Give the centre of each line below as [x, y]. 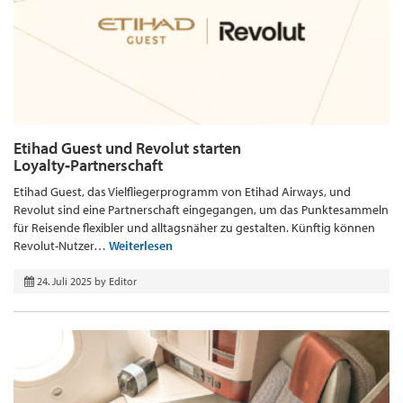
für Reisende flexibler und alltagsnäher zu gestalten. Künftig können [194, 228]
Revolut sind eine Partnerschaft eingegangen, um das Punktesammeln [201, 210]
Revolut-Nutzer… [61, 246]
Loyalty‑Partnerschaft [88, 166]
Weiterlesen [141, 246]
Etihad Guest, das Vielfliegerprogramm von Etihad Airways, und [182, 192]
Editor [123, 282]
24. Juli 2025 [64, 282]
